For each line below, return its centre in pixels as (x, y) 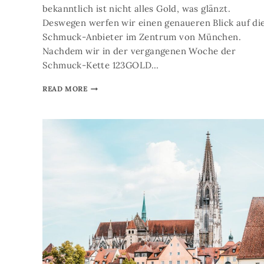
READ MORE (65, 89)
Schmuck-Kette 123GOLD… (101, 65)
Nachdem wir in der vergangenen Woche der (139, 51)
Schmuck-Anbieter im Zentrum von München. (143, 37)
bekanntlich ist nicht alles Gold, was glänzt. (136, 9)
